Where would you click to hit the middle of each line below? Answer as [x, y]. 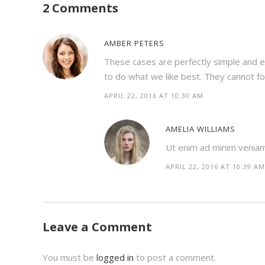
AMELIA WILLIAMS [201, 129]
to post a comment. [175, 257]
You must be [70, 257]
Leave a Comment [97, 227]
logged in [115, 257]
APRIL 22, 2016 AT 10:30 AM [154, 96]
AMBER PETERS [134, 43]
